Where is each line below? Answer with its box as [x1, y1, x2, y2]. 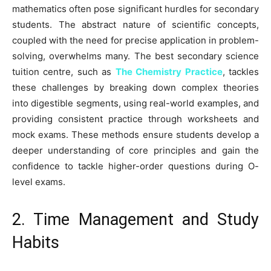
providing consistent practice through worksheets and [12, 113, 259, 125]
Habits [12, 232, 59, 252]
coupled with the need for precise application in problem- [12, 34, 259, 46]
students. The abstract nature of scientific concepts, [12, 18, 259, 30]
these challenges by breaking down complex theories [12, 81, 259, 93]
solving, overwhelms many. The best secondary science [12, 50, 259, 62]
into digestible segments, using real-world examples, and [12, 97, 259, 109]
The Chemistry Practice [115, 65, 223, 77]
